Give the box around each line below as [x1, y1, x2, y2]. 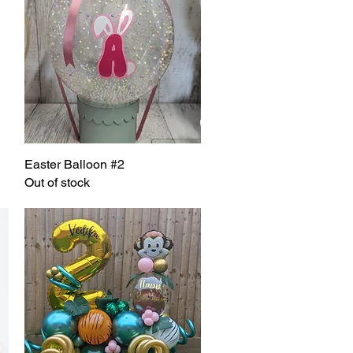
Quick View [84, 156, 140, 169]
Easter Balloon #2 [24, 156, 124, 172]
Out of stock [24, 174, 90, 190]
